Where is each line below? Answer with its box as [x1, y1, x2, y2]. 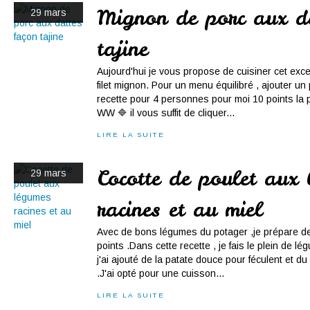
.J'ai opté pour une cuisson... [97, 268, 224, 279]
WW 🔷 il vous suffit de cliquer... [97, 107, 235, 118]
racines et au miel [97, 196, 262, 223]
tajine [97, 35, 148, 62]
